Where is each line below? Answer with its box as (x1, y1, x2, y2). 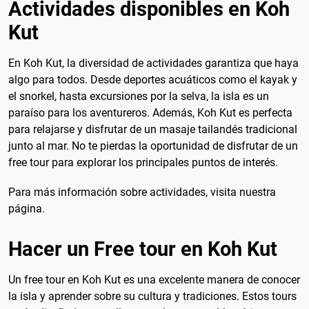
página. (8, 202, 45, 216)
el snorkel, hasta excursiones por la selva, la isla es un (8, 90, 269, 103)
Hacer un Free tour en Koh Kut (8, 237, 277, 261)
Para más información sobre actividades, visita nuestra (8, 186, 276, 199)
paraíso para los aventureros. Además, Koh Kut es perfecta (8, 106, 292, 120)
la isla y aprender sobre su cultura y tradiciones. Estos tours (8, 290, 297, 303)
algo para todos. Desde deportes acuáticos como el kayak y (8, 73, 297, 87)
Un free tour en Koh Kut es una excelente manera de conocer (8, 273, 300, 287)
